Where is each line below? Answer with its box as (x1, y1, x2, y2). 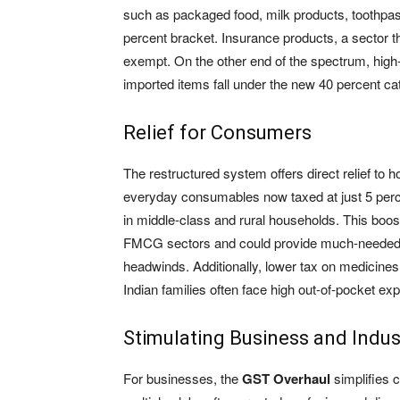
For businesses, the (123, 369, 242, 388)
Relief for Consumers (123, 121, 312, 145)
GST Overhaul (242, 369, 330, 389)
